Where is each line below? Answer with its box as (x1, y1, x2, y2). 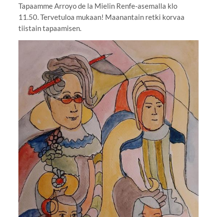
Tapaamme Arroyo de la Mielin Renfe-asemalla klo (18, 1, 177, 10)
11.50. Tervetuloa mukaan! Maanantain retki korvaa (18, 12, 185, 21)
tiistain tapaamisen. (18, 23, 81, 32)
